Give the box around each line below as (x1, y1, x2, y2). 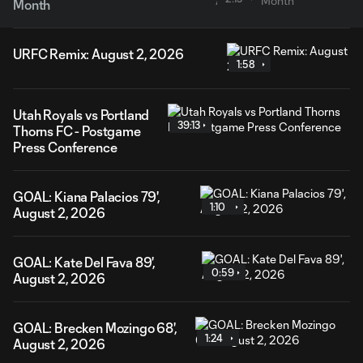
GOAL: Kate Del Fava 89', (13, 254, 156, 270)
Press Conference (13, 139, 117, 155)
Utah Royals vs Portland (13, 107, 150, 122)
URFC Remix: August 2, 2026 (13, 46, 184, 62)
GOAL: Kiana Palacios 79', (13, 189, 160, 204)
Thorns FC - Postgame (13, 123, 141, 139)
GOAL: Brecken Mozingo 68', (13, 320, 177, 335)
